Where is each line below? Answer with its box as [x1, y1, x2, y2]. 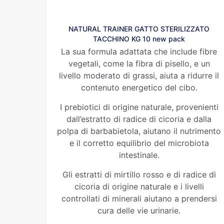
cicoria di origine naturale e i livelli [74, 181, 204, 191]
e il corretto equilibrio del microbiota [69, 138, 209, 148]
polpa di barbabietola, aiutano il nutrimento [57, 126, 221, 136]
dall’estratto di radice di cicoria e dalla [66, 114, 212, 124]
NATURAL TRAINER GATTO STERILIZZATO [68, 24, 210, 33]
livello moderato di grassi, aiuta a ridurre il [59, 70, 219, 80]
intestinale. [118, 150, 159, 160]
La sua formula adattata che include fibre [61, 46, 217, 56]
